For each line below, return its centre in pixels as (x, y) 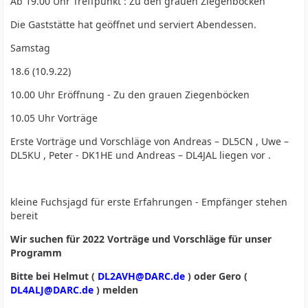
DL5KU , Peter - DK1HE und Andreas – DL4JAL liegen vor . (141, 155)
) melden (116, 290)
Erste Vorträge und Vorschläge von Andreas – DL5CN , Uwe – (150, 141)
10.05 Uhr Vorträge (54, 118)
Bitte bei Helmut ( (54, 276)
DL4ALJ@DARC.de (52, 290)
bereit (24, 216)
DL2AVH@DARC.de (142, 276)
